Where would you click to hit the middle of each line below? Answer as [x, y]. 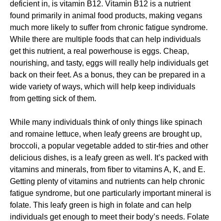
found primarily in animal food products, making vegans [106, 15]
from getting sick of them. [53, 98]
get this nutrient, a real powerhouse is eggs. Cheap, [99, 51]
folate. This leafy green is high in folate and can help [101, 205]
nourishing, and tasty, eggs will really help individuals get [109, 63]
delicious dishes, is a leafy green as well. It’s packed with [109, 157]
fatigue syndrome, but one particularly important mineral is [110, 193]
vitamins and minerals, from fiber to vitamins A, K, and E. [108, 169]
